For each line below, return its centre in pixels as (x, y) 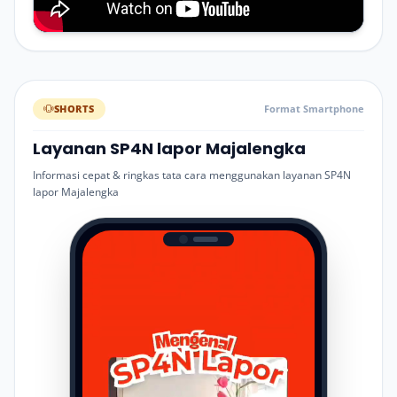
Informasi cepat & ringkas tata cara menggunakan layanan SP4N (192, 175)
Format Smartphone (314, 109)
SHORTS (74, 109)
